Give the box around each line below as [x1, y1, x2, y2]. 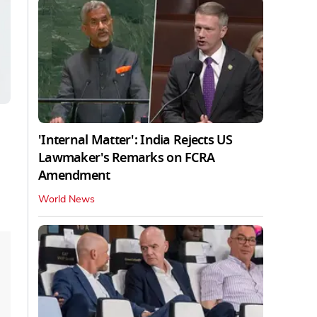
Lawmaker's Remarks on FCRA [38, 148, 215, 167]
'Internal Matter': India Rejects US [38, 130, 232, 149]
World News [38, 194, 95, 204]
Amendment [38, 166, 110, 185]
